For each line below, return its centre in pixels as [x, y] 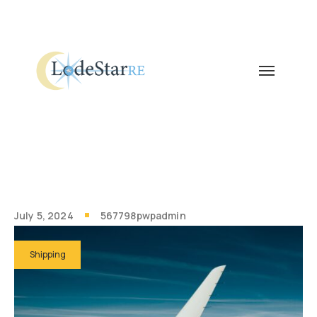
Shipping [47, 254]
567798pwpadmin [143, 215]
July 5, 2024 [44, 215]
